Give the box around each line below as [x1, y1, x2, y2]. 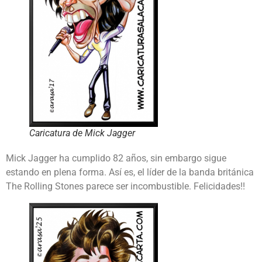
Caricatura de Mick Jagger [29, 127, 135, 139]
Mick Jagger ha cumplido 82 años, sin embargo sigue [6, 152, 226, 164]
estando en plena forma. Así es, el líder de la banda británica [6, 166, 254, 178]
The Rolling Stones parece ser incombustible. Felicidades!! [6, 180, 245, 192]
